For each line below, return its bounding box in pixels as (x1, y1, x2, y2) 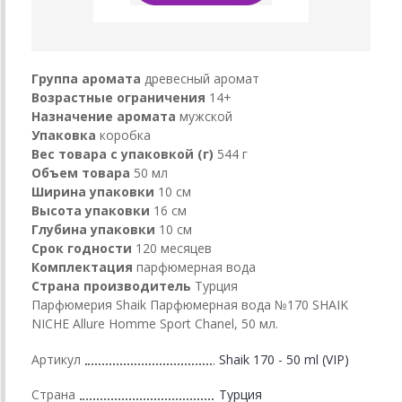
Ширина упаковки (31, 182, 154, 200)
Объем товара (31, 163, 130, 181)
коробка (100, 126, 151, 144)
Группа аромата (31, 69, 141, 87)
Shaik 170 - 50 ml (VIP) (219, 350, 349, 368)
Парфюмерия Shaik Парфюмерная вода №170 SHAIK (31, 295, 348, 313)
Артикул (31, 350, 81, 368)
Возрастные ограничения (31, 88, 205, 106)
